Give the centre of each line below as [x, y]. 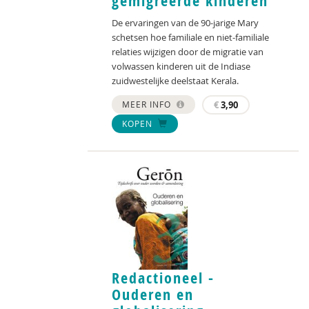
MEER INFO [148, 104]
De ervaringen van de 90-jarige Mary [185, 22]
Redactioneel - [163, 278]
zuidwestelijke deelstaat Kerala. [175, 80]
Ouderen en [153, 295]
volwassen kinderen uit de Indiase [181, 66]
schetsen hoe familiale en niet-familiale [190, 37]
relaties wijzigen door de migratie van [188, 51]
